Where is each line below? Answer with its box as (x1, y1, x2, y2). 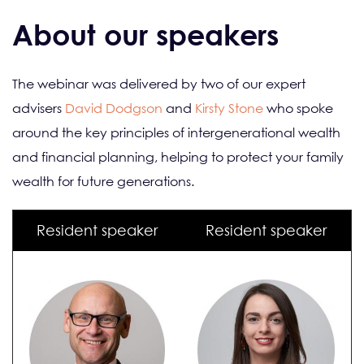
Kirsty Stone (195, 100, 263, 116)
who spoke (263, 100, 333, 116)
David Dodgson (65, 100, 162, 116)
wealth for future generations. (12, 173, 194, 189)
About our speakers (12, 18, 287, 51)
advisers (12, 100, 65, 116)
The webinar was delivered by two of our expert (12, 76, 305, 92)
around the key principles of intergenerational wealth (12, 124, 340, 141)
